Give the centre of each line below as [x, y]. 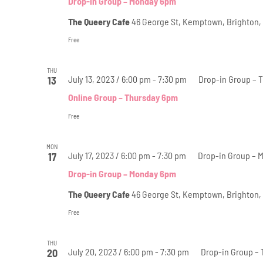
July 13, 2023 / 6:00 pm [109, 79]
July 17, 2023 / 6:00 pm [109, 155]
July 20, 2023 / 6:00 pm [110, 251]
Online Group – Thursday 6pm [123, 97]
